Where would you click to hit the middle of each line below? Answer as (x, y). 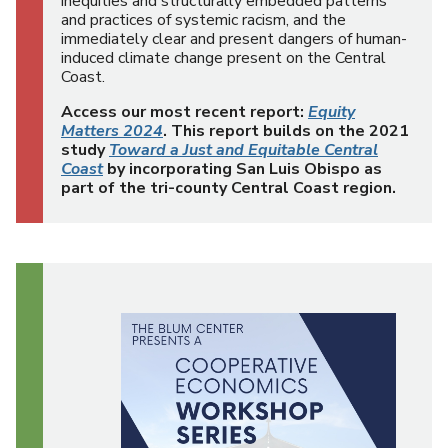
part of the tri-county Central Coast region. (228, 187)
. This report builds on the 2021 (286, 130)
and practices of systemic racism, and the (203, 19)
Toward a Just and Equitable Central (243, 149)
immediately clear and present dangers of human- (234, 38)
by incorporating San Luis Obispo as (242, 168)
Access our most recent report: (184, 111)
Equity (331, 111)
